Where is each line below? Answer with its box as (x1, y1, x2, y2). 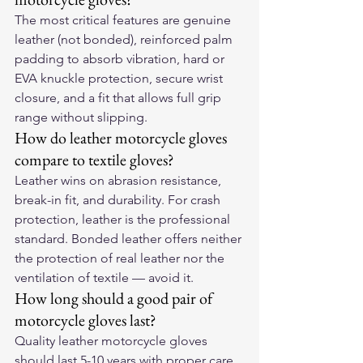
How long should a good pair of (15, 288, 216, 309)
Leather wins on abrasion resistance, (15, 173, 224, 188)
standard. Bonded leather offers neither (15, 231, 245, 246)
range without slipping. (15, 109, 147, 125)
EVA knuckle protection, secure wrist (15, 70, 226, 86)
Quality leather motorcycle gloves (15, 333, 211, 348)
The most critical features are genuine (15, 12, 234, 28)
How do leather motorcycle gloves (15, 127, 230, 148)
